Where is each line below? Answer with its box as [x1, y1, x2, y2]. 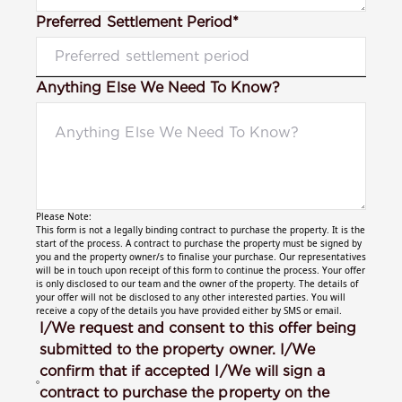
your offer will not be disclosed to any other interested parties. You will [36, 290, 345, 303]
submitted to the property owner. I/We [39, 340, 316, 358]
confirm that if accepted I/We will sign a [39, 362, 326, 380]
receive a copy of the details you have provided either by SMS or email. [36, 303, 342, 317]
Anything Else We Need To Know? [36, 78, 281, 96]
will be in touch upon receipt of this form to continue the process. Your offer [36, 263, 365, 276]
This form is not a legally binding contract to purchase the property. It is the [36, 223, 365, 236]
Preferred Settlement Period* [36, 13, 240, 31]
